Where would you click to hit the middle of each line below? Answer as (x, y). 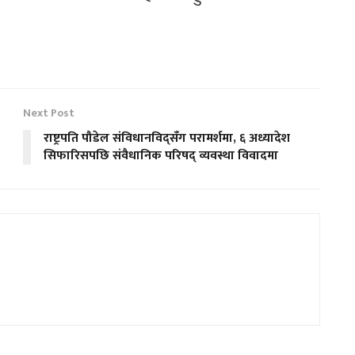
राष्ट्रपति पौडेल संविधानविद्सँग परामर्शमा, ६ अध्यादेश (167, 139)
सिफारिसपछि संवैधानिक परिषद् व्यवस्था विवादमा (161, 156)
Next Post (49, 113)
